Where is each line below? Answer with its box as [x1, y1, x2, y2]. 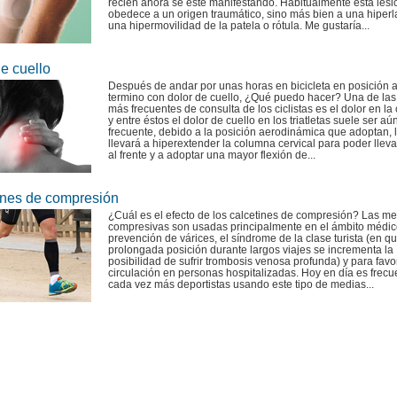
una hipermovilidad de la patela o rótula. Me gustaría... [108, 19, 370, 32]
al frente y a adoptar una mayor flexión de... [108, 149, 315, 161]
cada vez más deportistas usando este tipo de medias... [108, 278, 374, 291]
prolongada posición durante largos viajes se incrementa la [108, 244, 393, 256]
